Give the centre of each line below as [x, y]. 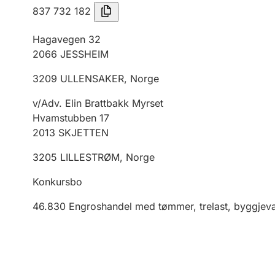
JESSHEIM [84, 54]
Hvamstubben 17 [71, 118]
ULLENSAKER [92, 79]
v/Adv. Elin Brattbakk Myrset [98, 103]
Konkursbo [57, 182]
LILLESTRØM [90, 157]
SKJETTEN [83, 133]
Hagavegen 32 [67, 39]
